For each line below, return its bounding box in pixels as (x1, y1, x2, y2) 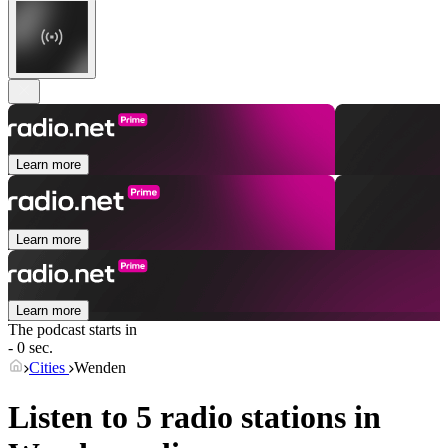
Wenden (74, 359, 126, 377)
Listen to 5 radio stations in (8, 398, 381, 435)
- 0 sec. (8, 339, 53, 357)
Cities (29, 359, 69, 377)
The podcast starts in (8, 321, 137, 339)
